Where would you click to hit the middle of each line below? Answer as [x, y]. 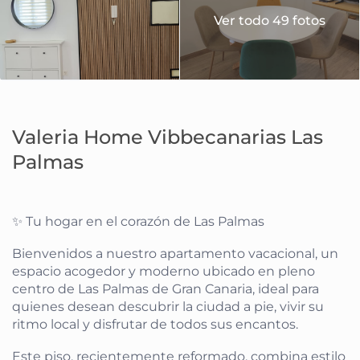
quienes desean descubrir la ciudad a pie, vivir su [168, 307]
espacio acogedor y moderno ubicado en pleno [164, 272]
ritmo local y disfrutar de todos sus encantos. [155, 325]
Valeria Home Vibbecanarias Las [168, 137]
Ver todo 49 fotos [269, 20]
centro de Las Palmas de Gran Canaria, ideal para [166, 289]
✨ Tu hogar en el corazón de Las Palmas [139, 222]
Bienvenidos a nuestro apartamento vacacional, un [176, 254]
